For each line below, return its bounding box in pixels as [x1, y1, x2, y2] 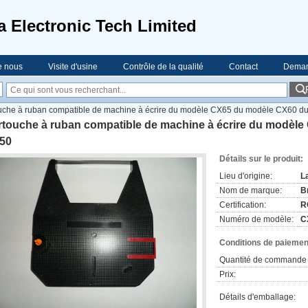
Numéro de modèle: [219, 214, 294, 224]
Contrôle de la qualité [123, 62, 203, 71]
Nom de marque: [219, 186, 282, 195]
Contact [229, 62, 258, 71]
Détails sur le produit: [219, 154, 303, 164]
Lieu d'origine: [219, 171, 272, 181]
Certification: [219, 200, 266, 210]
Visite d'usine [48, 62, 98, 71]
